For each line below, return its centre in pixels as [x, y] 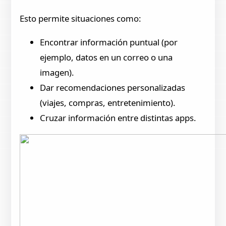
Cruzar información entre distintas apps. [118, 118]
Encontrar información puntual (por [109, 42]
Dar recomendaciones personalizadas [113, 87]
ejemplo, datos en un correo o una [106, 57]
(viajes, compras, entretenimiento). [108, 102]
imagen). [57, 72]
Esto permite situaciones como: [81, 19]
